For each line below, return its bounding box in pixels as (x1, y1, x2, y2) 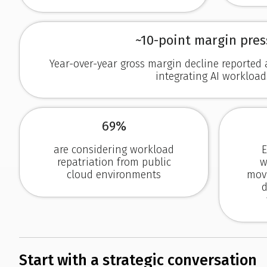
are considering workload (54, 143, 175, 157)
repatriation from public (57, 156, 171, 169)
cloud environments (67, 168, 162, 182)
